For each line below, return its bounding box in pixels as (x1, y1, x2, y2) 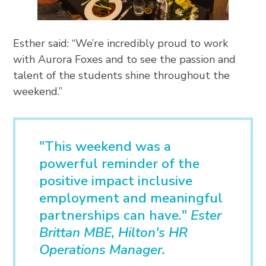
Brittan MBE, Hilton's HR (39, 223, 188, 242)
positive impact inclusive (39, 172, 193, 191)
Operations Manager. (39, 240, 166, 259)
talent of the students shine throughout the (13, 68, 230, 83)
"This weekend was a (39, 137, 172, 156)
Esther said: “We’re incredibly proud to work (13, 36, 229, 51)
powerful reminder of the (39, 154, 200, 173)
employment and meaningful (39, 189, 223, 208)
